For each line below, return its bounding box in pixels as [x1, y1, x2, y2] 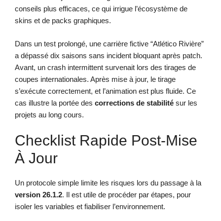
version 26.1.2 [15, 190, 62, 199]
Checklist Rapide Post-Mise [15, 132, 197, 149]
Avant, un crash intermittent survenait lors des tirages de [15, 63, 196, 72]
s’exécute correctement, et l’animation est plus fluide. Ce [15, 86, 196, 95]
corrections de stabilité [95, 98, 174, 107]
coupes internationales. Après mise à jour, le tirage [15, 74, 176, 83]
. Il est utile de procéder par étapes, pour [62, 190, 191, 199]
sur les [174, 98, 197, 107]
